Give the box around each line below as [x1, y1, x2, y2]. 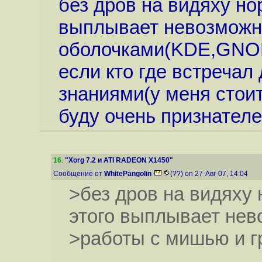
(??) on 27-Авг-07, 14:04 [170, 170, 250, 178]
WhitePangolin [104, 170, 151, 178]
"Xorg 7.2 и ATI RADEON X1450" [65, 156, 173, 164]
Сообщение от [53, 170, 104, 178]
